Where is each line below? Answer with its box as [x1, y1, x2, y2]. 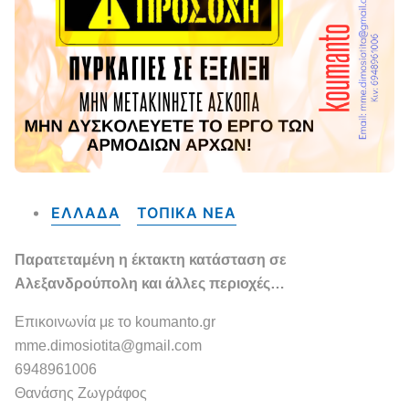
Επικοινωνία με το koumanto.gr [15, 313, 215, 330]
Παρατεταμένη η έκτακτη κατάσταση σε [15, 251, 287, 267]
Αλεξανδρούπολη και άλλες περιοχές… [15, 275, 285, 291]
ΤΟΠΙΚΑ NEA [137, 203, 237, 222]
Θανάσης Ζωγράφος [15, 384, 147, 401]
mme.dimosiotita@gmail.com [15, 337, 202, 353]
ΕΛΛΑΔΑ [50, 203, 121, 222]
